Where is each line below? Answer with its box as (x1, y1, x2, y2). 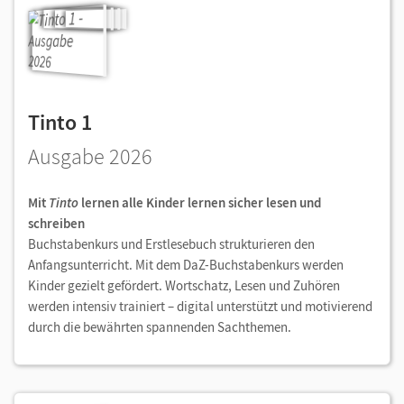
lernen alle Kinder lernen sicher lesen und (78, 194, 321, 212)
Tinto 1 (28, 108, 92, 137)
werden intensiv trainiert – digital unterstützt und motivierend (28, 298, 372, 316)
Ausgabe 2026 (28, 142, 152, 171)
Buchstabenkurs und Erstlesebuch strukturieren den (28, 235, 315, 253)
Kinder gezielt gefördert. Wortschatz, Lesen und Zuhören (28, 277, 340, 295)
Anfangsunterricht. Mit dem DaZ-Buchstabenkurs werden (28, 256, 344, 274)
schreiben (28, 215, 85, 233)
